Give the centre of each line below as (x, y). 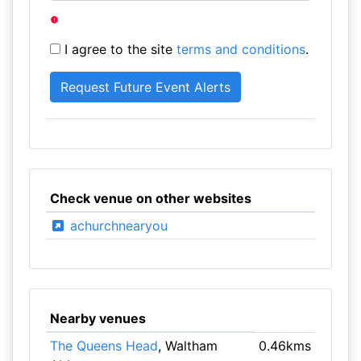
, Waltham (187, 346)
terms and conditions (241, 49)
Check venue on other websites (150, 198)
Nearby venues (98, 318)
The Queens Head (104, 346)
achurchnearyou (116, 226)
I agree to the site (118, 49)
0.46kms (285, 346)
